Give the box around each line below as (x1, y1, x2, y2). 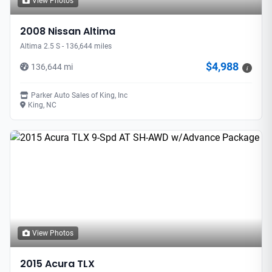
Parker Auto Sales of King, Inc (31, 90, 127, 100)
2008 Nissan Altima (20, 24, 115, 38)
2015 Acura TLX (20, 256, 95, 271)
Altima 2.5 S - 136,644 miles (20, 41, 112, 50)
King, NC (28, 100, 56, 109)
